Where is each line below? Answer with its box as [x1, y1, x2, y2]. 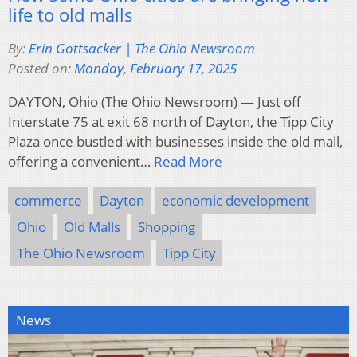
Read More [154, 151, 222, 171]
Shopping [138, 217, 195, 236]
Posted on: [8, 58, 74, 77]
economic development [162, 190, 309, 210]
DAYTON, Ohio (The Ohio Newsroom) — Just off [8, 92, 301, 111]
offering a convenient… [8, 151, 154, 171]
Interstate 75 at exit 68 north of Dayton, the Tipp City [8, 112, 334, 131]
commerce [14, 190, 82, 210]
